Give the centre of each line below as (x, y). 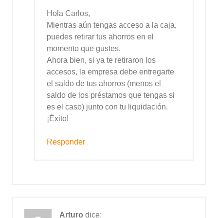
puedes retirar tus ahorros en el (100, 37)
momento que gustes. (84, 49)
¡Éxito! (58, 119)
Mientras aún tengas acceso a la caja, (112, 25)
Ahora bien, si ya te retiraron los (101, 60)
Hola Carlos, (68, 14)
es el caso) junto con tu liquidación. (107, 107)
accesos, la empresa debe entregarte (110, 72)
